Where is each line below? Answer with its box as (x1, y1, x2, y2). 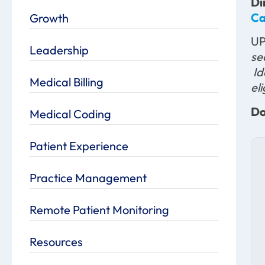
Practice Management (30, 170, 147, 185)
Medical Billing (30, 74, 104, 89)
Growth (30, 10, 69, 25)
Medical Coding (30, 106, 111, 121)
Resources (30, 234, 83, 249)
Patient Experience (30, 138, 128, 153)
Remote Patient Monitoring (30, 202, 169, 217)
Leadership (30, 42, 89, 57)
